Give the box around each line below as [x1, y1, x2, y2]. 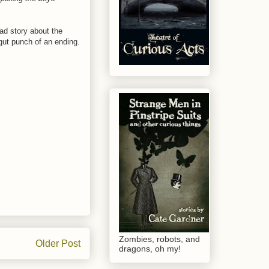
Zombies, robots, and [119, 234, 200, 244]
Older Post [35, 238, 80, 249]
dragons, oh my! [119, 244, 181, 254]
